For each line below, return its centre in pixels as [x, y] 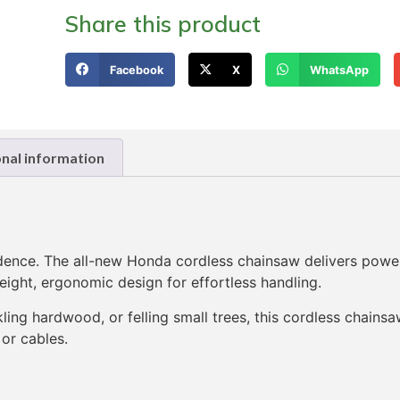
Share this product [163, 23]
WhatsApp [339, 70]
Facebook [136, 70]
